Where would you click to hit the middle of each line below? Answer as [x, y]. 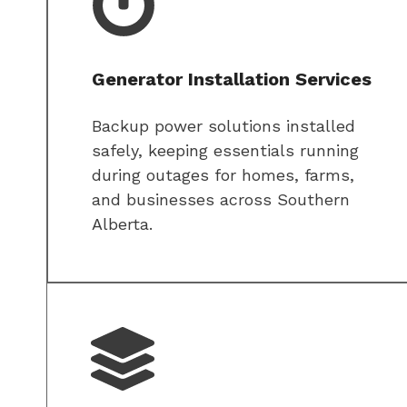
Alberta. [122, 224]
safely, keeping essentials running [225, 151]
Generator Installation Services [232, 79]
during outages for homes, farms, [223, 175]
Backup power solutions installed [223, 126]
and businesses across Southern [221, 200]
